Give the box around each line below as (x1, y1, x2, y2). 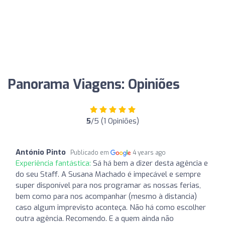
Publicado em (70, 148, 110, 157)
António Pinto (16, 147, 66, 157)
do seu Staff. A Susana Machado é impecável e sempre (16, 169, 201, 179)
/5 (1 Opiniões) (90, 116, 139, 126)
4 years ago (133, 148, 166, 157)
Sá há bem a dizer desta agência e (93, 158, 208, 168)
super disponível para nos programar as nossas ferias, (16, 180, 201, 190)
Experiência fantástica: (16, 158, 93, 168)
